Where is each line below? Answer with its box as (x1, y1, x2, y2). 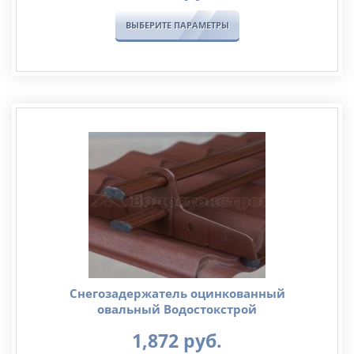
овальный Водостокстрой (97, 301, 257, 318)
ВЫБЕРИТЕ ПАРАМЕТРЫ (125, 19, 229, 32)
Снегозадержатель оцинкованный (69, 285, 285, 302)
